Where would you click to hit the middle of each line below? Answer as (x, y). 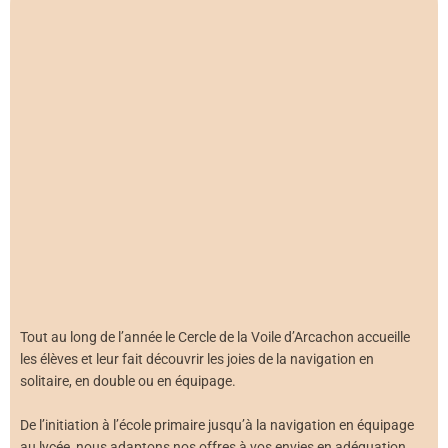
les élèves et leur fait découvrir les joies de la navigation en (197, 358)
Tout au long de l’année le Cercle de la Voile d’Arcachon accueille (215, 336)
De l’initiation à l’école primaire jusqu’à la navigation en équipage (217, 424)
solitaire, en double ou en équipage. (128, 380)
